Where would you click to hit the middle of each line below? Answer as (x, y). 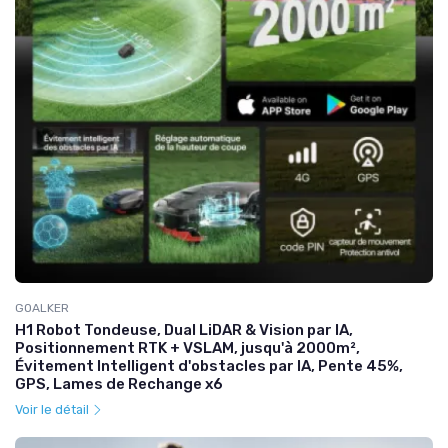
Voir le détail (53, 409)
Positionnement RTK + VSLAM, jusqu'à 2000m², (187, 347)
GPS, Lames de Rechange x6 (119, 383)
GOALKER (42, 307)
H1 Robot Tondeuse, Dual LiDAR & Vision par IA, (184, 329)
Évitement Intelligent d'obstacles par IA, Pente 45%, (209, 365)
